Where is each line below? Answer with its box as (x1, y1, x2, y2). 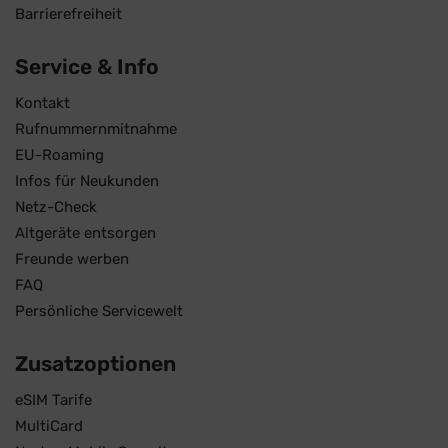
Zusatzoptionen (15, 351, 176, 377)
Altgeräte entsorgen (15, 224, 156, 243)
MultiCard (15, 417, 83, 436)
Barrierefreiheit (15, 5, 122, 24)
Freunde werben (15, 250, 129, 269)
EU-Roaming (15, 146, 104, 165)
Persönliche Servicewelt (15, 302, 183, 321)
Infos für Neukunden (15, 172, 159, 191)
